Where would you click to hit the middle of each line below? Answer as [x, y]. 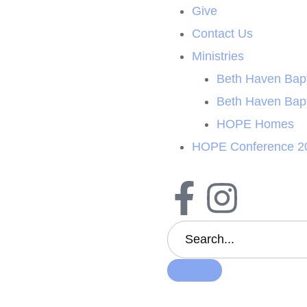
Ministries [218, 57]
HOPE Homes [255, 124]
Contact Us [222, 34]
